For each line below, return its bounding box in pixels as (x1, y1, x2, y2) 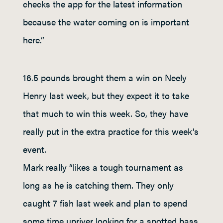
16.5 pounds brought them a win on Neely (23, 71, 187, 84)
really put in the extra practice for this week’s (23, 125, 199, 137)
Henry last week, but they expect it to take (23, 89, 189, 102)
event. (23, 143, 46, 155)
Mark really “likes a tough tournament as (23, 161, 183, 173)
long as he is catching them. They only (23, 179, 174, 191)
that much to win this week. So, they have (23, 107, 188, 119)
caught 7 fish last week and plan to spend (23, 197, 187, 209)
